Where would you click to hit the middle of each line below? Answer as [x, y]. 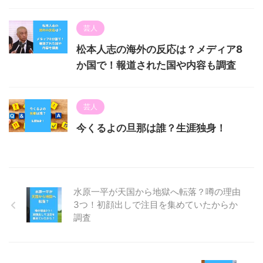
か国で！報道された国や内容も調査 [156, 65]
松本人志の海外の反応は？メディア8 [159, 49]
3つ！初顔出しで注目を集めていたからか [156, 205]
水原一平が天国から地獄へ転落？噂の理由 [157, 192]
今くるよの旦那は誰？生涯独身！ [151, 128]
